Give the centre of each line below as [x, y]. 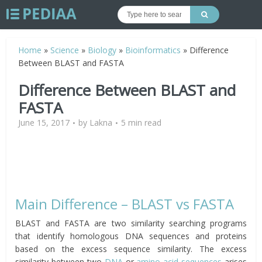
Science [65, 50]
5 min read [142, 123]
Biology [102, 50]
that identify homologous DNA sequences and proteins [131, 236]
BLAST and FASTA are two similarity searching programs [131, 223]
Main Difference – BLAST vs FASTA [125, 204]
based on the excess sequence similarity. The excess [131, 249]
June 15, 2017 [44, 123]
